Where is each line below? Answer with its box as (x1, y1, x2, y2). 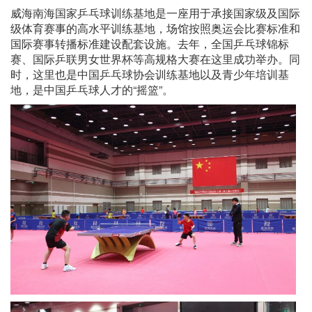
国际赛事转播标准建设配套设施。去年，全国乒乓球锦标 (10, 36, 289, 52)
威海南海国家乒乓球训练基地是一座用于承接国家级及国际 (10, 5, 300, 22)
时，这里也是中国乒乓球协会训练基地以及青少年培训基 (10, 66, 289, 83)
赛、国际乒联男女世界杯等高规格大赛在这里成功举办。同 (10, 51, 300, 68)
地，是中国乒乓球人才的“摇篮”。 (10, 81, 173, 98)
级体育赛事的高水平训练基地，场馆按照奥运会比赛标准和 (10, 20, 300, 37)
